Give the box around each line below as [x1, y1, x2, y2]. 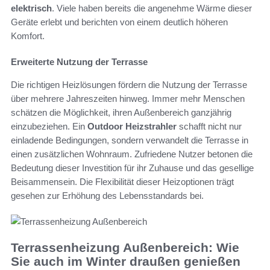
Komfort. [11, 31, 45, 42]
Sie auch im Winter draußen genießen [11, 254, 240, 269]
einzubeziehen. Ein [11, 121, 87, 132]
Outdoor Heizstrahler [87, 121, 177, 132]
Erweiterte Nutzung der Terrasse [11, 57, 148, 67]
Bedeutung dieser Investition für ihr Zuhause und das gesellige [11, 163, 254, 174]
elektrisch [11, 3, 52, 14]
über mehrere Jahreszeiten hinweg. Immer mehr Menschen [11, 93, 245, 104]
